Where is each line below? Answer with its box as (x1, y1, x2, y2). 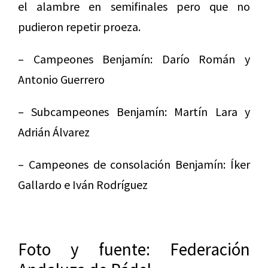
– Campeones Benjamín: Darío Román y (18, 51, 250, 66)
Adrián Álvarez (18, 124, 90, 139)
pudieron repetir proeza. (18, 19, 141, 34)
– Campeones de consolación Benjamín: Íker (18, 156, 250, 172)
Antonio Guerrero (18, 71, 105, 87)
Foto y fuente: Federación (18, 237, 250, 260)
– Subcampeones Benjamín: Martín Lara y (18, 103, 250, 119)
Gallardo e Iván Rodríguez (18, 176, 148, 192)
